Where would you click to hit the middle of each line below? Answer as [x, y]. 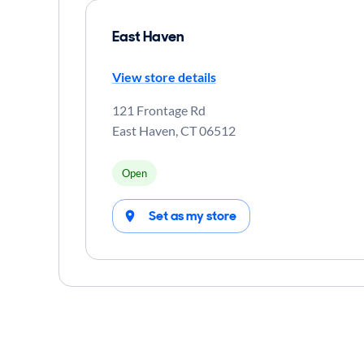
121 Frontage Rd [159, 110]
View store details [164, 77]
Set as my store [193, 216]
